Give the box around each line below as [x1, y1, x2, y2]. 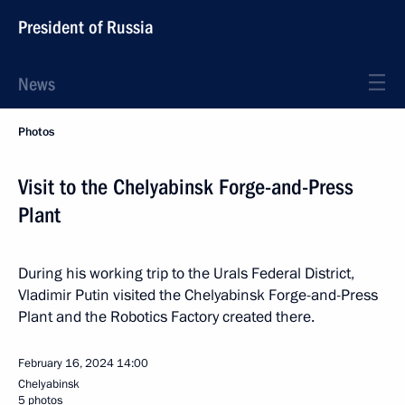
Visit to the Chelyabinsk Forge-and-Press [18, 174, 353, 200]
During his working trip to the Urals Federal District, [18, 263, 354, 284]
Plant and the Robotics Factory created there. [18, 306, 315, 327]
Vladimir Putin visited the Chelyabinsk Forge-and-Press [18, 285, 378, 306]
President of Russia [18, 16, 154, 38]
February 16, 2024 [18, 355, 114, 372]
